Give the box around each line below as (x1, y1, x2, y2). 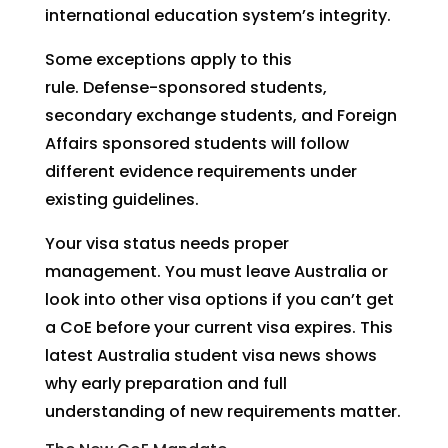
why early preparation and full (44, 372, 287, 395)
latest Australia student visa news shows (44, 344, 377, 367)
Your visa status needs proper (44, 232, 289, 255)
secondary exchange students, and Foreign (44, 104, 397, 127)
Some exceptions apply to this (44, 48, 292, 71)
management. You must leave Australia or (44, 260, 388, 283)
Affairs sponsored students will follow (44, 132, 349, 155)
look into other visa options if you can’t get (44, 288, 394, 311)
